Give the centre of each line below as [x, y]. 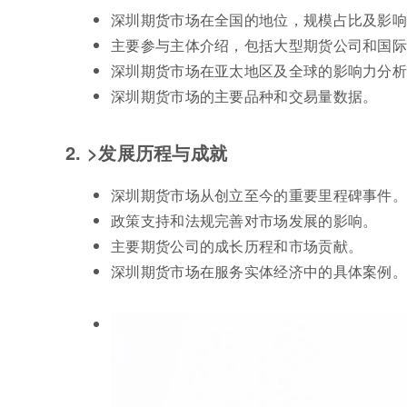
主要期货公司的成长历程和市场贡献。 [237, 246]
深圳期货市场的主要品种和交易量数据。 [244, 96]
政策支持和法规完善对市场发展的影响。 [244, 220]
